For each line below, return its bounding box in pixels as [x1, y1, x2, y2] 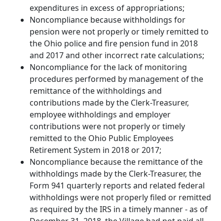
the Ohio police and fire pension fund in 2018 [30, 38, 198, 49]
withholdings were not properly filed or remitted [30, 192, 211, 203]
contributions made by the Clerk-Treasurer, [30, 97, 189, 109]
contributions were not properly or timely [30, 121, 185, 132]
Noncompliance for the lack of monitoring [30, 62, 187, 73]
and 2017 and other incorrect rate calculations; [30, 50, 204, 61]
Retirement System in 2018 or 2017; [30, 145, 161, 156]
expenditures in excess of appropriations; [30, 2, 184, 14]
